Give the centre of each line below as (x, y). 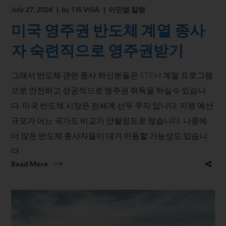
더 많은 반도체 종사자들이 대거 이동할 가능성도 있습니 (109, 136)
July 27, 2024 (32, 10)
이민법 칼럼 (127, 10)
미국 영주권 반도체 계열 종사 (108, 30)
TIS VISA (85, 10)
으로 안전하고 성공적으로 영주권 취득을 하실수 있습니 (109, 90)
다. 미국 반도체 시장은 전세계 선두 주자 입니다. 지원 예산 (112, 105)
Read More (30, 164)
